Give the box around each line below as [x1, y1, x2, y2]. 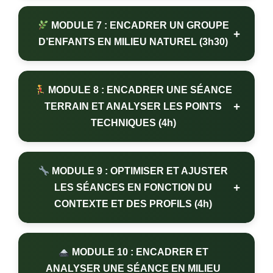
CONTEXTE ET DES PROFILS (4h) [54, 199, 212, 210]
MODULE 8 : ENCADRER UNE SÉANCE [45, 85, 232, 96]
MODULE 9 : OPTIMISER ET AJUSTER [49, 166, 229, 177]
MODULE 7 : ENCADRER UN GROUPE [48, 20, 229, 31]
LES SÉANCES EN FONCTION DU [54, 182, 212, 193]
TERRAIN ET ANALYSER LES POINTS [44, 101, 222, 112]
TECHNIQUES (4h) [90, 118, 176, 129]
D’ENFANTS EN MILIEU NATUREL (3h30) [38, 37, 228, 48]
